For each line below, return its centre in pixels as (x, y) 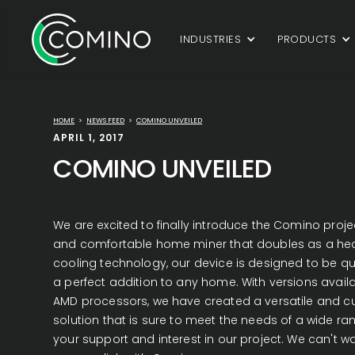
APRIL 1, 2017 (89, 137)
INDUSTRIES (211, 39)
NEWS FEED (106, 120)
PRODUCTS (307, 39)
